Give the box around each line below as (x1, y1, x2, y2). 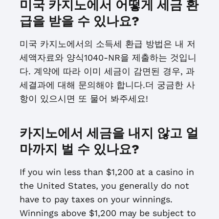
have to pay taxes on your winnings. (20, 194, 173, 204)
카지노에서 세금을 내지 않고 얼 (20, 126, 198, 140)
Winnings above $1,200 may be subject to (20, 208, 196, 218)
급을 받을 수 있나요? (20, 14, 139, 28)
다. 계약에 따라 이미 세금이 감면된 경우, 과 (20, 66, 195, 76)
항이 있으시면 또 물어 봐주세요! (20, 93, 148, 104)
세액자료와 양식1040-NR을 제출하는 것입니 (20, 52, 197, 63)
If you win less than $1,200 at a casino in (20, 167, 194, 177)
